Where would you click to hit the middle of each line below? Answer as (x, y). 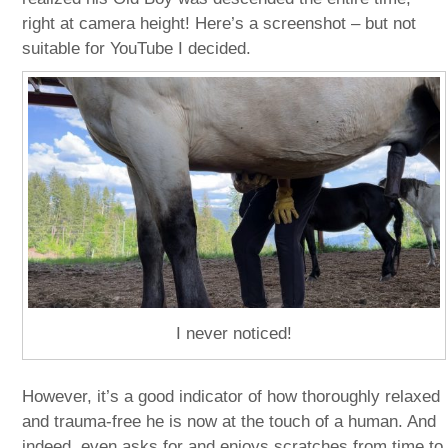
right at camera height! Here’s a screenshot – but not (219, 24)
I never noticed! (233, 333)
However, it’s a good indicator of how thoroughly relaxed (231, 396)
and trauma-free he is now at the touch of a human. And (229, 421)
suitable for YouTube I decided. (137, 49)
